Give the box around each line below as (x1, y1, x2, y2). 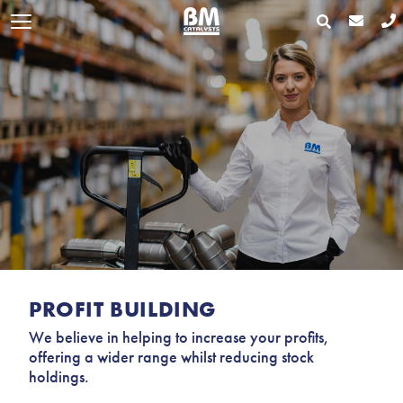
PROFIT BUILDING (29, 295, 217, 323)
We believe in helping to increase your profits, (29, 327, 329, 347)
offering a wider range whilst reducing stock (29, 346, 314, 367)
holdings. (29, 366, 89, 387)
